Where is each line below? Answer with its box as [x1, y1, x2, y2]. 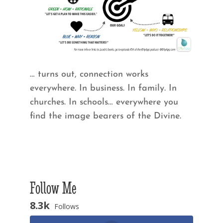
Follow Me [29, 178, 76, 198]
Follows [54, 202, 79, 212]
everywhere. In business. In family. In [29, 84, 177, 94]
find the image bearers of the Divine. [29, 111, 181, 121]
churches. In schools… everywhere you [29, 98, 178, 108]
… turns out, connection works [29, 70, 148, 80]
